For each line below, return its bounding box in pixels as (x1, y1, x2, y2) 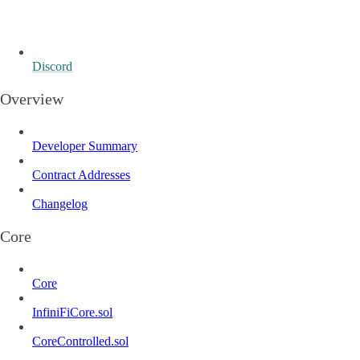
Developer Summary (32, 138, 137, 153)
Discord (32, 59, 72, 73)
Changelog (32, 196, 88, 211)
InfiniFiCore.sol (32, 305, 112, 319)
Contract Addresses (32, 167, 130, 182)
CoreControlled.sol (32, 333, 129, 348)
